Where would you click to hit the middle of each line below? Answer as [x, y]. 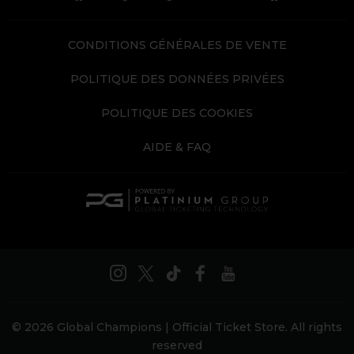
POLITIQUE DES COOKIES [177, 113]
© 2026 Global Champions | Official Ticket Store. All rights [177, 328]
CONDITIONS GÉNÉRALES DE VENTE [177, 45]
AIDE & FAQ [177, 147]
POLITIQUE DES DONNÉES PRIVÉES [177, 79]
